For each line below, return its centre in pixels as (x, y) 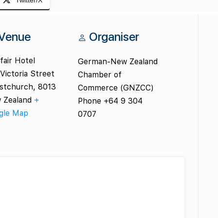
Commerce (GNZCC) (116, 88)
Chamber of (100, 75)
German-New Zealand (118, 62)
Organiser (114, 37)
